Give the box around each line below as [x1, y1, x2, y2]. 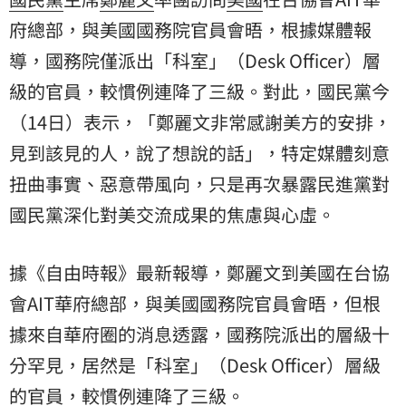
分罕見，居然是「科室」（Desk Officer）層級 [9, 351, 381, 378]
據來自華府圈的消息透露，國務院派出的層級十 [9, 320, 390, 347]
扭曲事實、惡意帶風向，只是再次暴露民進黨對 [9, 169, 390, 197]
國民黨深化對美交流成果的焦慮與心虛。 [9, 200, 335, 227]
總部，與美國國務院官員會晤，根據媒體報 [27, 15, 372, 43]
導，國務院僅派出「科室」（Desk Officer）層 [9, 46, 381, 73]
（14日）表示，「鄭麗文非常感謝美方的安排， [9, 108, 391, 135]
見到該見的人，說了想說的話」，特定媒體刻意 [9, 139, 390, 166]
